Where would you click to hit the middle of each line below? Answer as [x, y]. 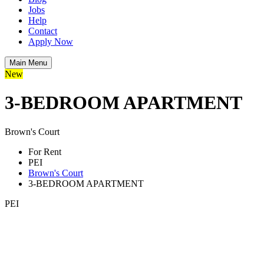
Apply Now [51, 42]
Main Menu [28, 63]
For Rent [45, 151]
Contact [43, 31]
